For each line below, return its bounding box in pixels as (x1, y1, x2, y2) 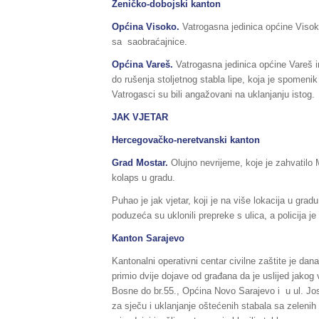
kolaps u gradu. (112, 172, 175, 183)
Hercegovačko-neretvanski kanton (112, 134, 260, 145)
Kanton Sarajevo (112, 232, 184, 244)
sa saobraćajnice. (112, 36, 187, 47)
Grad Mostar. (112, 157, 171, 168)
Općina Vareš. (112, 58, 176, 70)
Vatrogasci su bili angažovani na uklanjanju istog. (112, 88, 315, 100)
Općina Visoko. (112, 21, 182, 32)
